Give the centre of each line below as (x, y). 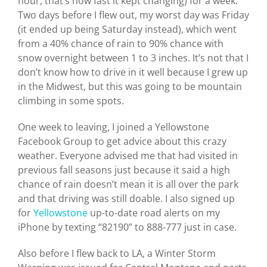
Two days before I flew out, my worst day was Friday (133, 15)
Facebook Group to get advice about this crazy (122, 141)
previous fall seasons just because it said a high (124, 170)
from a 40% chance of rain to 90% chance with (121, 43)
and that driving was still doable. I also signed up (126, 198)
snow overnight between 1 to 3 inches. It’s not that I (133, 58)
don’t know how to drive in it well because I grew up (133, 72)
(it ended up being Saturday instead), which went (127, 29)
